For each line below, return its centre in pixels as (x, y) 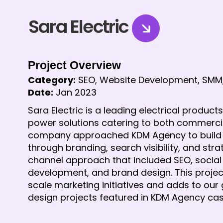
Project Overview (74, 65)
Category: (52, 80)
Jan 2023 (75, 93)
